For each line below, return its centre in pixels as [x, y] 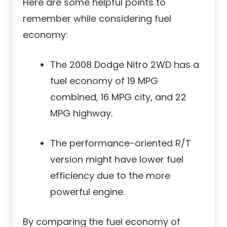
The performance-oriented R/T [121, 143]
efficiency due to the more [110, 176]
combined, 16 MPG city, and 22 [118, 97]
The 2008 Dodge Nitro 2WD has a [125, 65]
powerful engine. [87, 192]
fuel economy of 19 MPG [104, 81]
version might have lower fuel [117, 160]
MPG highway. [81, 113]
